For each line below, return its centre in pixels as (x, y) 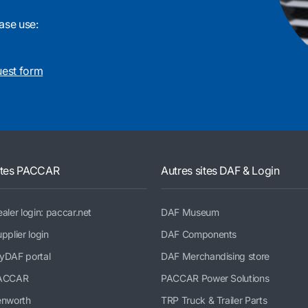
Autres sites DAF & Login (220, 170)
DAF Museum (190, 212)
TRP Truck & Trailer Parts (214, 300)
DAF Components (199, 234)
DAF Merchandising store (215, 256)
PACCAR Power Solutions (215, 278)
